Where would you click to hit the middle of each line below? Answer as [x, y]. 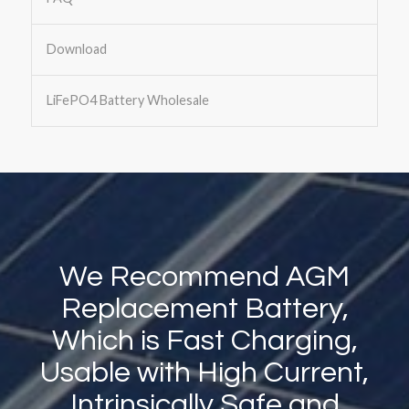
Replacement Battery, [204, 309]
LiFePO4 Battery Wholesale [127, 100]
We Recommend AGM [204, 278]
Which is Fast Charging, [204, 341]
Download [76, 49]
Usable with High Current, [204, 373]
